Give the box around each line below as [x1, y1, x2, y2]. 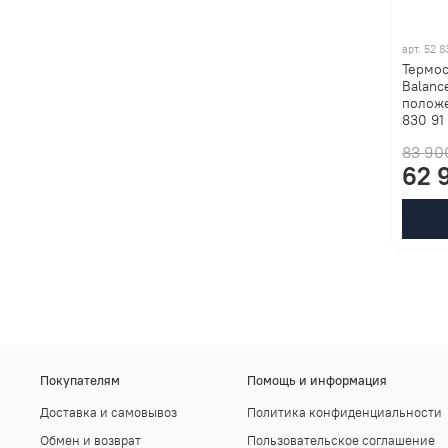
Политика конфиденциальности [247, 404, 442, 420]
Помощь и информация [247, 372, 387, 388]
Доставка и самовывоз [40, 404, 177, 420]
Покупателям [40, 372, 120, 388]
